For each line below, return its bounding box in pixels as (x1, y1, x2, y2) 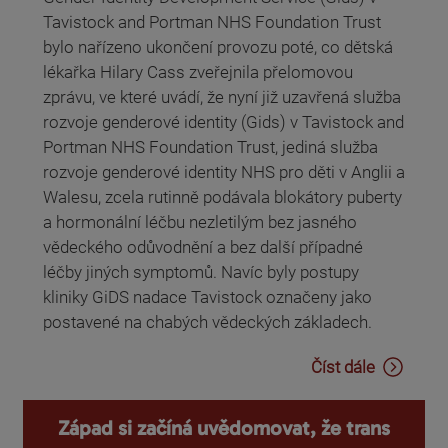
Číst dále (311, 356, 375, 377)
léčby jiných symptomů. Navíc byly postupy (43, 261, 359, 282)
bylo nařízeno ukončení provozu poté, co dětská (43, 36, 393, 57)
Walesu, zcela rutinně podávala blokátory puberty (43, 186, 402, 207)
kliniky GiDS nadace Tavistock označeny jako (43, 286, 372, 307)
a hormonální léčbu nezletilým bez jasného (43, 211, 357, 232)
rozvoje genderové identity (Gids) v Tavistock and (43, 111, 404, 132)
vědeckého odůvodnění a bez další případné (43, 236, 363, 257)
